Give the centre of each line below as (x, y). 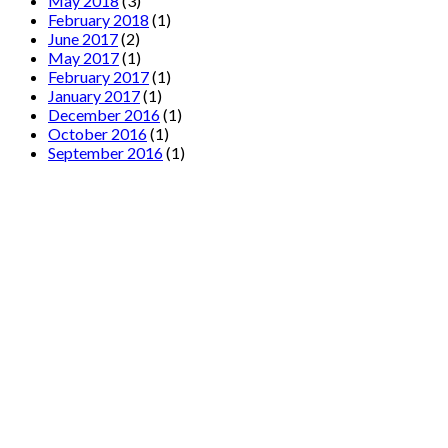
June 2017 (83, 39)
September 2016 (105, 153)
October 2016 (97, 134)
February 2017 (98, 77)
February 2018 (98, 20)
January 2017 (94, 96)
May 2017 (83, 58)
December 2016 (104, 115)
